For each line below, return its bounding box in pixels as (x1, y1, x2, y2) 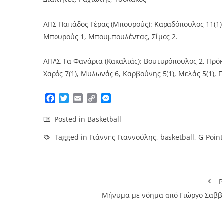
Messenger (111, 92, 152, 104)
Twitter (69, 92, 95, 104)
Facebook (55, 92, 91, 104)
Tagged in (53, 132, 89, 142)
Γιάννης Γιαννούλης (89, 132, 156, 142)
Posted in (53, 114, 87, 124)
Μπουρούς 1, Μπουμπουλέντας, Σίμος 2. (43, 31, 178, 41)
